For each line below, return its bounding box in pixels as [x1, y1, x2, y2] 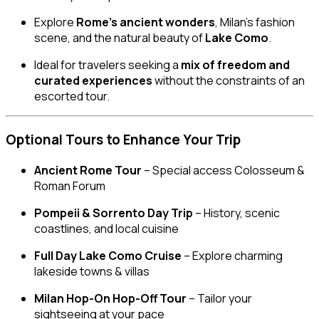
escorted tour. [34, 88, 110, 105]
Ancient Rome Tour [34, 162, 142, 178]
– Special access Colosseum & [142, 162, 305, 178]
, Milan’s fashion [215, 14, 295, 31]
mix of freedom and [181, 57, 290, 73]
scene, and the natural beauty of [34, 30, 205, 46]
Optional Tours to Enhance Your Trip [6, 130, 241, 149]
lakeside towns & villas [34, 263, 150, 279]
